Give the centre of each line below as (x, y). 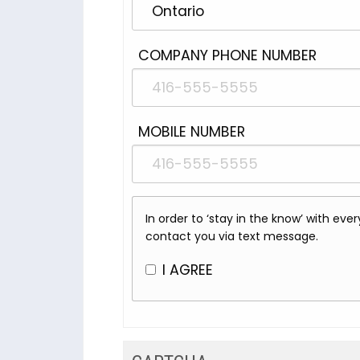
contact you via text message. (232, 236)
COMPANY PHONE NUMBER (227, 55)
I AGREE (188, 270)
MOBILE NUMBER (192, 132)
